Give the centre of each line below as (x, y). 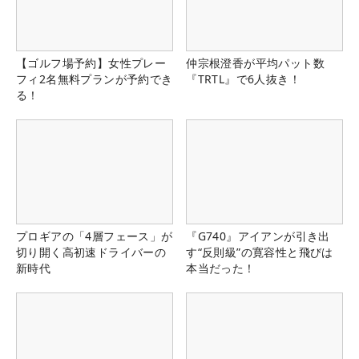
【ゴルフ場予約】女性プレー (91, 63)
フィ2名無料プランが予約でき (95, 79)
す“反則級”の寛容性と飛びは (260, 252)
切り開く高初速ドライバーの (91, 252)
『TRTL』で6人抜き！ (243, 79)
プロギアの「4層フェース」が (95, 236)
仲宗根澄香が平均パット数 (255, 63)
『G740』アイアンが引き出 (258, 236)
